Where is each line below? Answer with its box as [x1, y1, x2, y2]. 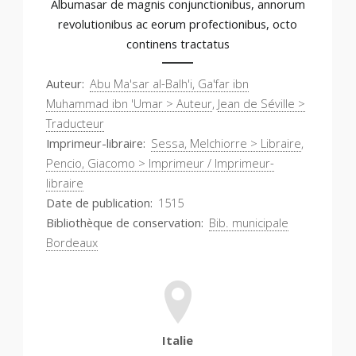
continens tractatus [126, 35, 230, 52]
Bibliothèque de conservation [46, 214, 201, 230]
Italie [162, 331, 193, 348]
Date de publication [46, 194, 150, 211]
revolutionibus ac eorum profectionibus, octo [58, 15, 297, 32]
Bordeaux [46, 234, 98, 250]
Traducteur [46, 114, 104, 131]
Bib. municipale [209, 214, 289, 230]
